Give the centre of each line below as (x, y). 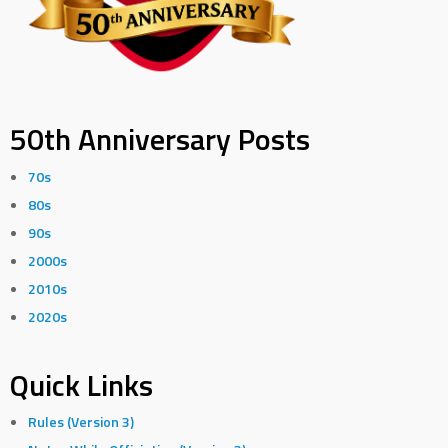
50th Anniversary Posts (160, 139)
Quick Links (81, 384)
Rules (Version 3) (80, 422)
